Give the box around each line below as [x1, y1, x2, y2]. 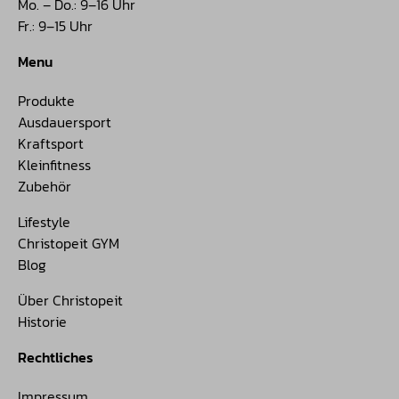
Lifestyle [18, 211, 70, 233]
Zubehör [18, 175, 71, 198]
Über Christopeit [18, 289, 123, 312]
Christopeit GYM [18, 232, 119, 255]
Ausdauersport [18, 111, 111, 134]
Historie [18, 311, 67, 333]
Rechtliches [18, 346, 94, 369]
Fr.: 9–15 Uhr [18, 15, 93, 37]
